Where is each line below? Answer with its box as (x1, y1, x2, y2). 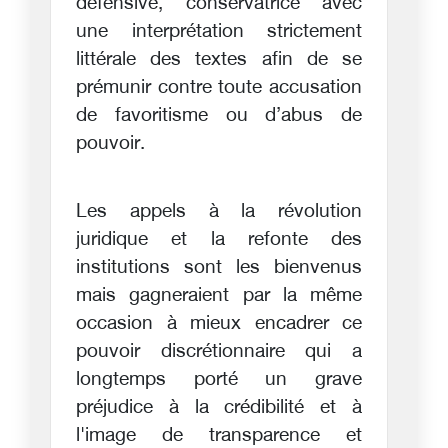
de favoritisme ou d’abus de (76, 104, 362, 128)
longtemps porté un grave (76, 368, 362, 392)
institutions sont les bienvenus (76, 256, 362, 280)
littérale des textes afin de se (76, 48, 362, 72)
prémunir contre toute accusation (76, 76, 362, 100)
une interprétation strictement (76, 20, 362, 44)
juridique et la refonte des (76, 228, 362, 252)
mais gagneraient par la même (76, 284, 362, 308)
